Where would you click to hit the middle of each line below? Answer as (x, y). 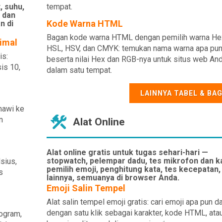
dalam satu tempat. (79, 70)
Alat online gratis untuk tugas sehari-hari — (127, 152)
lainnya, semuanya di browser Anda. (113, 178)
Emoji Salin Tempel (86, 188)
